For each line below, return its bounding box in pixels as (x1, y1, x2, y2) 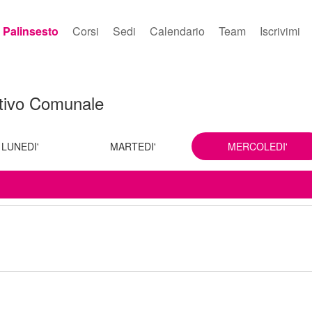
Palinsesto (3, 23, 58, 39)
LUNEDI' (1, 139, 39, 153)
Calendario (150, 23, 205, 39)
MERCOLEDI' (227, 139, 288, 153)
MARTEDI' (110, 139, 156, 153)
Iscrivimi (260, 23, 300, 39)
